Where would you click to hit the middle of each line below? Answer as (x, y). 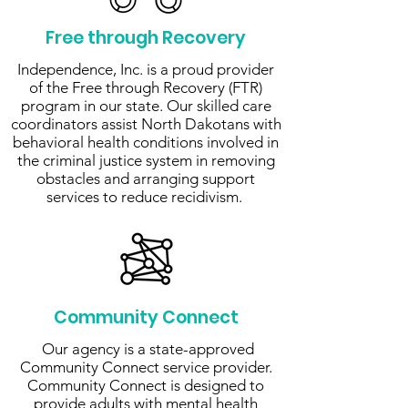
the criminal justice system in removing (146, 160)
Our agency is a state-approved (146, 349)
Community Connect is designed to (146, 385)
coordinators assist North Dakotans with (146, 124)
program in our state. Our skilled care (146, 106)
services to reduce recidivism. (146, 197)
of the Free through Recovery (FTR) (146, 87)
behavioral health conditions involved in (146, 142)
